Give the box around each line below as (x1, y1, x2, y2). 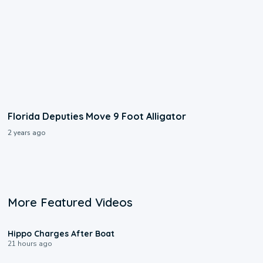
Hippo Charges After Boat (8, 228, 115, 240)
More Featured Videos (8, 195, 133, 210)
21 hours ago (8, 239, 53, 249)
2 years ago (8, 128, 46, 138)
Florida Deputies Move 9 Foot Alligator (8, 110, 187, 123)
